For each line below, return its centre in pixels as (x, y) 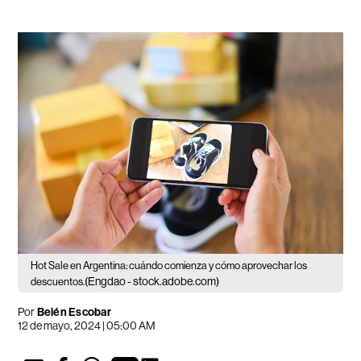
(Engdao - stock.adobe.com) (152, 281)
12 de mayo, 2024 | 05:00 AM (87, 325)
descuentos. (58, 281)
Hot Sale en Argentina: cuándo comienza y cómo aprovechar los (169, 265)
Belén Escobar (74, 312)
